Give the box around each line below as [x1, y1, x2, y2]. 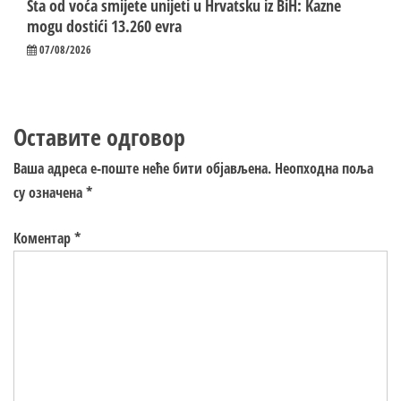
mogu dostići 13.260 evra [27, 15, 182, 38]
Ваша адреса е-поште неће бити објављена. [13, 158, 271, 179]
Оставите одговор [13, 121, 185, 154]
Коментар [13, 228, 74, 249]
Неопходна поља [275, 158, 373, 179]
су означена [13, 183, 86, 203]
